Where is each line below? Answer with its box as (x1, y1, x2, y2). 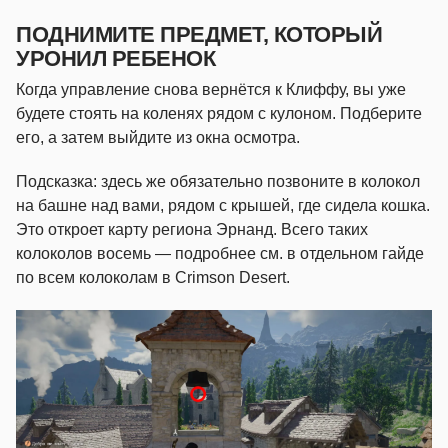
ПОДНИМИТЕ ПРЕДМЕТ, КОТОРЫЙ (16, 21, 383, 47)
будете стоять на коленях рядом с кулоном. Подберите (16, 104, 422, 122)
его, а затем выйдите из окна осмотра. (16, 128, 300, 146)
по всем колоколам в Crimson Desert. (16, 268, 290, 286)
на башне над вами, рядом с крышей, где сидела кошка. (16, 196, 430, 214)
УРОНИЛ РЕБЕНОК (16, 45, 216, 71)
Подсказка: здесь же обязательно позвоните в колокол (16, 172, 420, 190)
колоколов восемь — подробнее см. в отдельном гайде (16, 244, 424, 262)
